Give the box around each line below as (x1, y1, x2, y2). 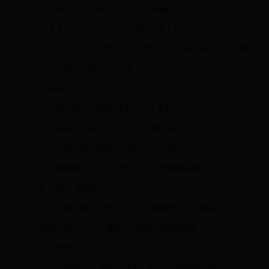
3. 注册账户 (39, 241, 82, 253)
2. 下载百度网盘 (39, 181, 99, 193)
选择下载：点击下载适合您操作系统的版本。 (39, 221, 207, 233)
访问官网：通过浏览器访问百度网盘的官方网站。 (39, 201, 224, 213)
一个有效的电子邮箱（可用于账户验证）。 (39, 142, 199, 154)
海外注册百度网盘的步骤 (39, 62, 131, 74)
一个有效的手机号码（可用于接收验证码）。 (39, 122, 207, 134)
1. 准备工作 (39, 82, 82, 94)
